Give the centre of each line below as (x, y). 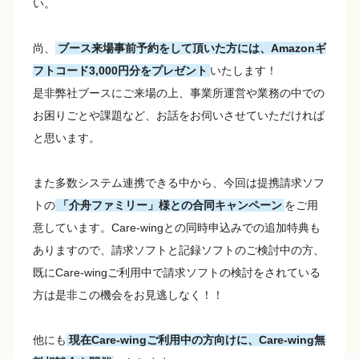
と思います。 (67, 138)
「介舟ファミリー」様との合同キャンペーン (170, 206)
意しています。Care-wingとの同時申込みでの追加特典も (177, 228)
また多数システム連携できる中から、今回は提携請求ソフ (179, 183)
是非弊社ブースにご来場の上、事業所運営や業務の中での (179, 93)
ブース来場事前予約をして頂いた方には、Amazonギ (192, 48)
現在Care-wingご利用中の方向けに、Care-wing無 (197, 340)
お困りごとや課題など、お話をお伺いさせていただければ (179, 116)
